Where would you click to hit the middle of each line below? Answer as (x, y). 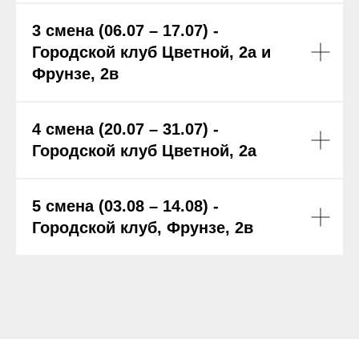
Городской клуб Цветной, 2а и (151, 52)
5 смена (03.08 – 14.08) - (125, 206)
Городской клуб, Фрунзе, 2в (143, 227)
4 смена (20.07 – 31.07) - (125, 129)
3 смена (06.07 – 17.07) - (125, 30)
